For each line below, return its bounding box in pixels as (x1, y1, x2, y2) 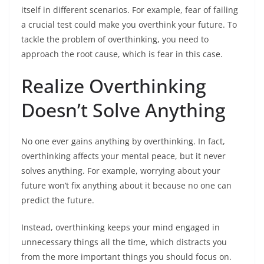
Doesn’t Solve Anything (21, 97, 226, 123)
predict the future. (21, 194, 94, 206)
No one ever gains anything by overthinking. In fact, (21, 136, 225, 147)
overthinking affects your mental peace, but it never (21, 150, 226, 161)
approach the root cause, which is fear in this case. (21, 48, 223, 60)
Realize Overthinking (21, 73, 206, 98)
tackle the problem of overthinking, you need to (21, 34, 209, 45)
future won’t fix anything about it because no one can (21, 180, 232, 191)
